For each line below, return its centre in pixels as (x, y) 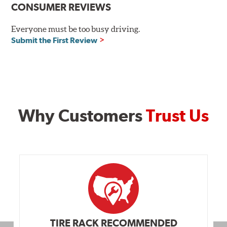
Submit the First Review (54, 40)
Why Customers (82, 115)
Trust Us (177, 115)
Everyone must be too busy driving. (76, 29)
